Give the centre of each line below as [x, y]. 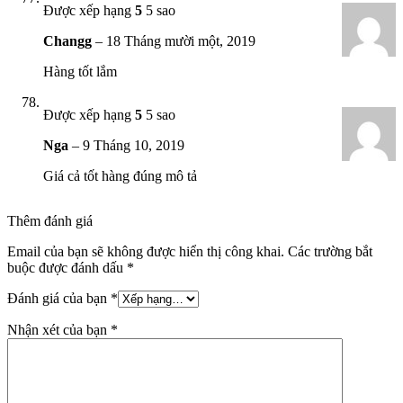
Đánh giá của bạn [59, 298]
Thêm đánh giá [50, 220]
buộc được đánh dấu [67, 267]
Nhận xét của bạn [59, 329]
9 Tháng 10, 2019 [134, 145]
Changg [69, 40]
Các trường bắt [330, 251]
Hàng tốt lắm [80, 71]
